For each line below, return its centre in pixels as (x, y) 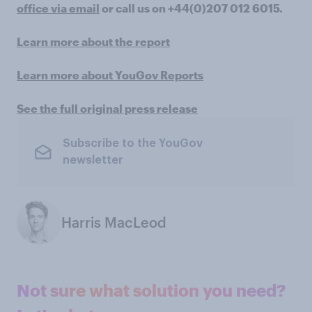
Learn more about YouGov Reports (110, 75)
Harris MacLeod (114, 222)
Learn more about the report (93, 41)
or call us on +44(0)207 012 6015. (191, 8)
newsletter (93, 160)
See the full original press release (107, 108)
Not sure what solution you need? (151, 290)
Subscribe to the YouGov (132, 143)
